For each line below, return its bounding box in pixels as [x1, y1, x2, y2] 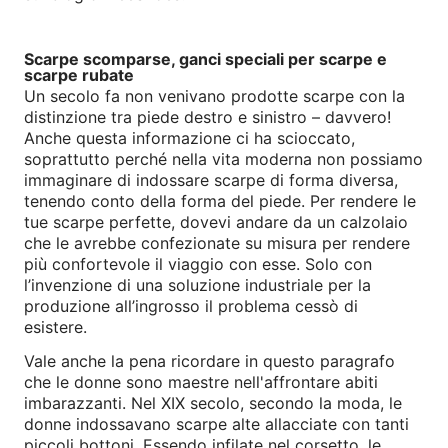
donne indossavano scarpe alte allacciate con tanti [24, 413, 409, 434]
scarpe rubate [24, 65, 134, 85]
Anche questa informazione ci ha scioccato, [24, 127, 355, 148]
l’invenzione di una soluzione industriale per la [24, 274, 371, 295]
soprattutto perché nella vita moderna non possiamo [24, 148, 423, 169]
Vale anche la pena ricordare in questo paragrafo [24, 350, 395, 371]
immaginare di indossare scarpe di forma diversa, [24, 169, 398, 190]
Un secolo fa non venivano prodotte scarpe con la [24, 85, 405, 106]
